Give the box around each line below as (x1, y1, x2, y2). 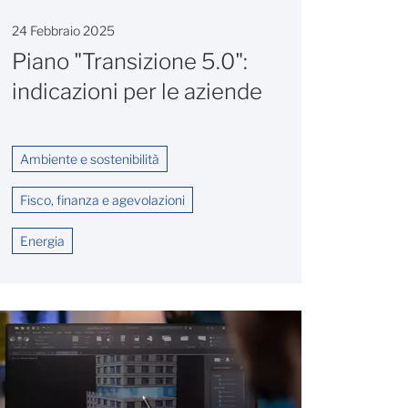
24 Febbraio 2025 (12, 23, 115, 39)
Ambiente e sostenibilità (20, 150, 159, 167)
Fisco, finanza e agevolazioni (20, 191, 185, 208)
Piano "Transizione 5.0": (12, 48, 248, 76)
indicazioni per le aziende (12, 78, 262, 106)
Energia (20, 232, 65, 249)
